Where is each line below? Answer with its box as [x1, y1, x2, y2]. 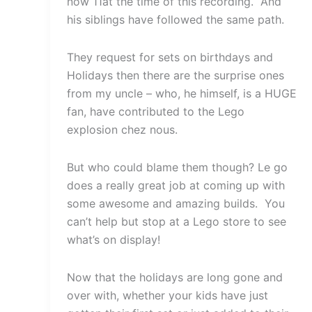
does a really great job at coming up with [67, 178, 285, 192]
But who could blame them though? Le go [67, 159, 288, 174]
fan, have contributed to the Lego [67, 104, 244, 118]
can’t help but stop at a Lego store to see [67, 214, 286, 228]
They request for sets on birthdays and [67, 49, 273, 64]
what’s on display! [67, 232, 160, 247]
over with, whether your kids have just [67, 288, 268, 302]
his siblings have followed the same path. [67, 12, 291, 26]
